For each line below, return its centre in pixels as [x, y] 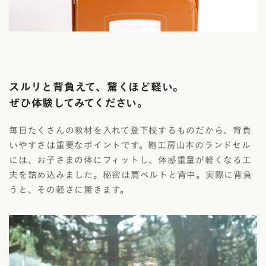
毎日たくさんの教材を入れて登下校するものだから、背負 [130, 131]
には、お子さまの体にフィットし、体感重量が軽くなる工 [130, 160]
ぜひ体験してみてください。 [79, 103]
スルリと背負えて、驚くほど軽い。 [96, 87]
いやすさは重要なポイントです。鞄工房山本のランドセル [130, 145]
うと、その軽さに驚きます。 [69, 190]
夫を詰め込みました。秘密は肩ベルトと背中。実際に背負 [131, 175]
